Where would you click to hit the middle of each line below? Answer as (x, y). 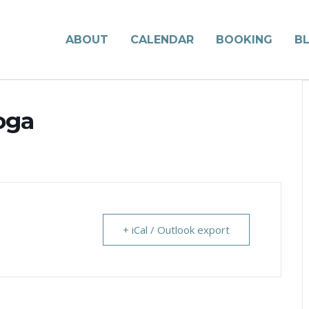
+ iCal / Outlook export (176, 230)
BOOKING (244, 39)
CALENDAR (162, 39)
